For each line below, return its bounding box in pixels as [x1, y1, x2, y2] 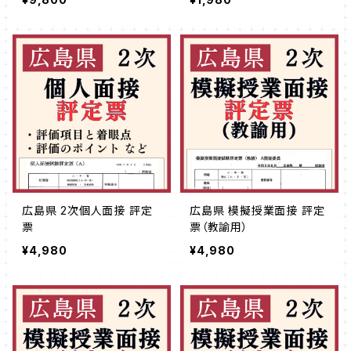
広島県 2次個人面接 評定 [22, 204, 153, 217]
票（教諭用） [190, 220, 248, 233]
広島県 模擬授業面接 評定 [190, 204, 325, 217]
